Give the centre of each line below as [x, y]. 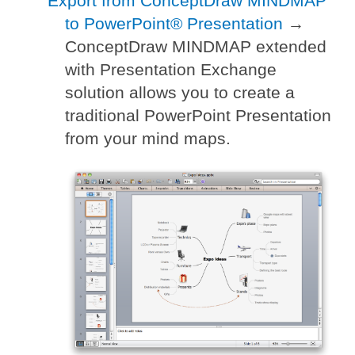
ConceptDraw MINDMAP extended [196, 47]
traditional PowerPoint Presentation [198, 116]
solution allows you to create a [180, 93]
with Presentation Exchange [171, 70]
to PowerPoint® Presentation [174, 24]
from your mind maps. [148, 139]
